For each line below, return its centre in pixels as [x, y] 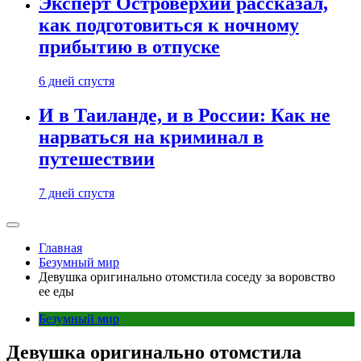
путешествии [97, 158]
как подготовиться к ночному [169, 25]
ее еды [56, 291]
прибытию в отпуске [129, 46]
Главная [60, 247]
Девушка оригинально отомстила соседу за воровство [187, 276]
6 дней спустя [77, 81]
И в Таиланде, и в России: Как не [185, 115]
